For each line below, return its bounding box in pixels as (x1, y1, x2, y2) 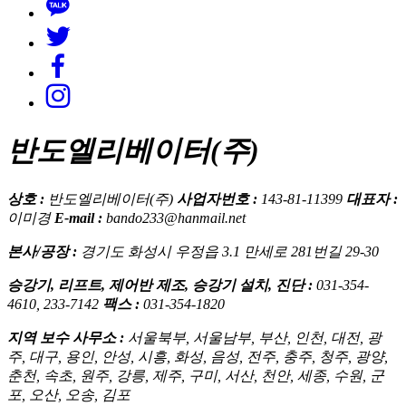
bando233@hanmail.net (106, 210, 246, 227)
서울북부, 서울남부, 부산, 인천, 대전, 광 (128, 330, 382, 346)
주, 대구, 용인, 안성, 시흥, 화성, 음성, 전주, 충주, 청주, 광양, (7, 349, 388, 365)
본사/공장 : (7, 244, 81, 260)
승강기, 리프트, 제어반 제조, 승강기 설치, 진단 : (7, 277, 316, 294)
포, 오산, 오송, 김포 (7, 387, 130, 403)
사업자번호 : (177, 191, 261, 208)
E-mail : (54, 210, 106, 227)
